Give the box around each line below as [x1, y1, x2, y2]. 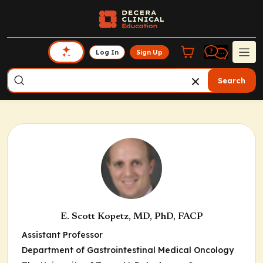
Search [218, 76, 245, 85]
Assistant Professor [22, 230, 103, 240]
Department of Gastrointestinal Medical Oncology [22, 245, 234, 255]
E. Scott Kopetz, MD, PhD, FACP [60, 212, 203, 221]
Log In [96, 48, 119, 56]
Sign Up [136, 48, 163, 56]
